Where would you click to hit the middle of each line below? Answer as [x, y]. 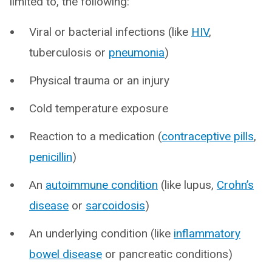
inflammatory [207, 233]
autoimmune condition [102, 185]
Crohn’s [235, 185]
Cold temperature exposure [99, 108]
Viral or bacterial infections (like [110, 32]
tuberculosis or [69, 53]
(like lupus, [187, 185]
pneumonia [137, 53]
